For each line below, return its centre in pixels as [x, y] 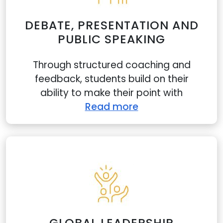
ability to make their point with [111, 93]
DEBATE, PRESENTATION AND [111, 25]
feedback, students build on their [111, 79]
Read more [111, 107]
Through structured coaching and [111, 65]
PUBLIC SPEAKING [111, 39]
